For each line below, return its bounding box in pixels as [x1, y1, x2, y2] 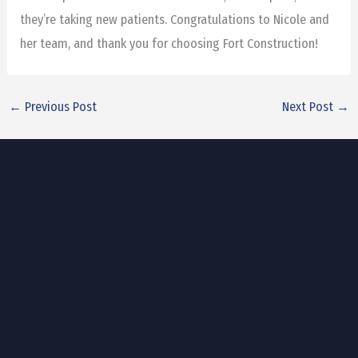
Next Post [282, 98, 337, 114]
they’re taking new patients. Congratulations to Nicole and [20, 11, 330, 27]
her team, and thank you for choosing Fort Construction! [20, 35, 319, 51]
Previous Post [21, 98, 97, 114]
